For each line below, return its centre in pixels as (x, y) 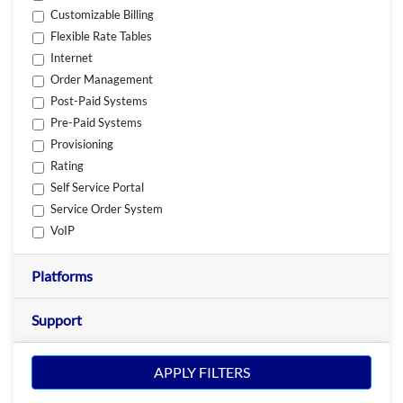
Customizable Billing (103, 15)
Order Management (102, 80)
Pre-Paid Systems (97, 123)
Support (57, 319)
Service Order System (107, 209)
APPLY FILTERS (201, 372)
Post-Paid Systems (99, 101)
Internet (72, 58)
